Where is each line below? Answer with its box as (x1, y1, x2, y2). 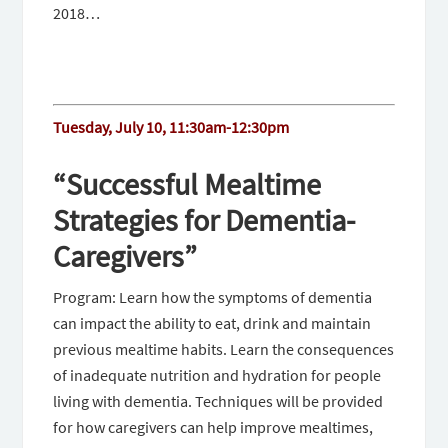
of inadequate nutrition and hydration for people (53, 365, 382, 386)
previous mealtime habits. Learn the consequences (53, 339, 395, 360)
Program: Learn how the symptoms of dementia (53, 287, 373, 308)
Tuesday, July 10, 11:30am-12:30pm (53, 117, 290, 138)
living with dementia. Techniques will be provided (53, 391, 384, 412)
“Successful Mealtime (53, 165, 322, 204)
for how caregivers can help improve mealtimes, (53, 417, 374, 438)
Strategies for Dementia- (53, 201, 356, 240)
